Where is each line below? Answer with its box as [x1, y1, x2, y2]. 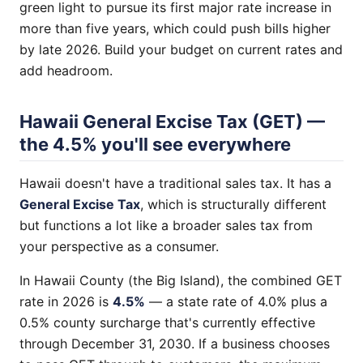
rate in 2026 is [19, 293, 113, 310]
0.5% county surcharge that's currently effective [19, 314, 315, 331]
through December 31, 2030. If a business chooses [19, 335, 330, 352]
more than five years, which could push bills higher [19, 20, 331, 36]
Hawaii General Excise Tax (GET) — [19, 111, 325, 132]
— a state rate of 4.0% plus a [145, 293, 327, 310]
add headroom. [19, 62, 113, 79]
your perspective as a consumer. [19, 238, 219, 254]
